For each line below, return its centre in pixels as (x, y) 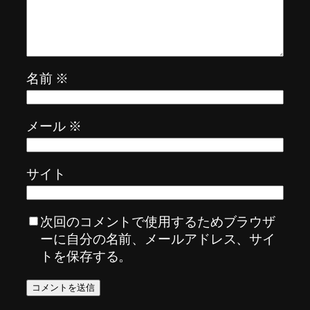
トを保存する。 (86, 256)
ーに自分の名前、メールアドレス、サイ (158, 238)
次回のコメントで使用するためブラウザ (158, 221)
